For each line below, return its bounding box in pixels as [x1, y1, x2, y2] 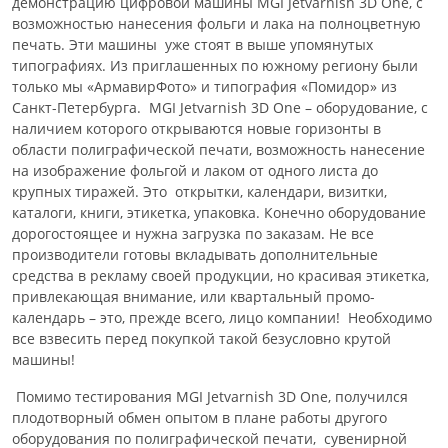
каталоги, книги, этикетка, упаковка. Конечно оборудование [12, 203, 426, 222]
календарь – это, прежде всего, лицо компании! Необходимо [12, 308, 432, 327]
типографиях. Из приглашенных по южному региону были [12, 56, 418, 75]
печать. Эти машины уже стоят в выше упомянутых [12, 35, 373, 54]
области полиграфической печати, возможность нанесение [12, 140, 425, 159]
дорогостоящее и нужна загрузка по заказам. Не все [12, 224, 374, 243]
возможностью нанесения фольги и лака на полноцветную [12, 14, 421, 33]
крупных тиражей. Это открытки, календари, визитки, [12, 182, 387, 201]
